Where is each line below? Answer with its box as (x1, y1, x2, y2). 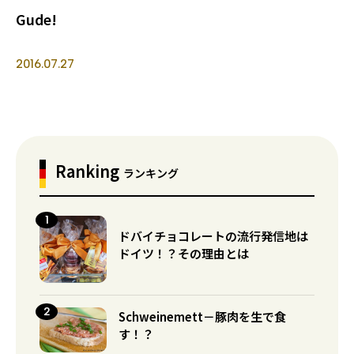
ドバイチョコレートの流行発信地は (119, 227, 308, 244)
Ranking (55, 160, 123, 183)
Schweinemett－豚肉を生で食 (119, 307, 286, 325)
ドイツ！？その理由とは (119, 244, 249, 262)
